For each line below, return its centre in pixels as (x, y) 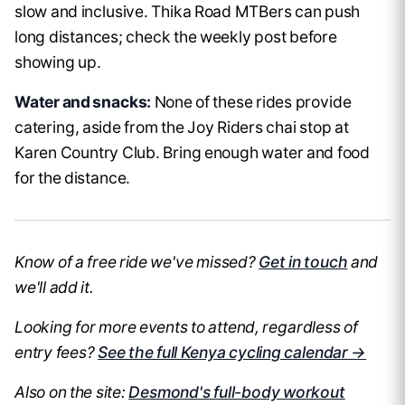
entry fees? (57, 353)
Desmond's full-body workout (237, 392)
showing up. (58, 62)
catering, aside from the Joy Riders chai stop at (182, 127)
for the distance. (73, 178)
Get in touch (303, 262)
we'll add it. (54, 287)
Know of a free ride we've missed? (137, 262)
